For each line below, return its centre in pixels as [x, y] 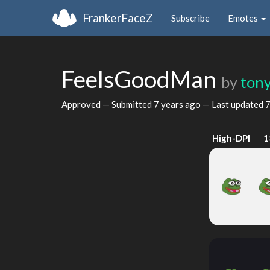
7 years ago [177, 104]
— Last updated [233, 104]
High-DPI [231, 138]
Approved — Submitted [108, 104]
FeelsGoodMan [141, 79]
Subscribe [190, 18]
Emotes [244, 18]
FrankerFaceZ [118, 17]
